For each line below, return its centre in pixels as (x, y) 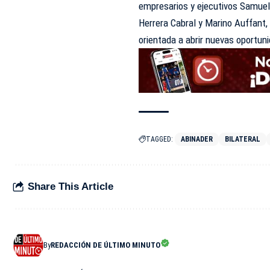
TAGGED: (160, 139)
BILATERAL (243, 139)
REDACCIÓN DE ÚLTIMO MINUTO (105, 245)
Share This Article (71, 187)
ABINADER (197, 139)
